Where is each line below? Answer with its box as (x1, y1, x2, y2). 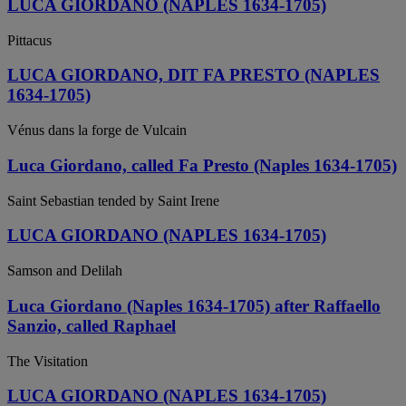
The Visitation (7, 353, 88, 369)
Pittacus (7, 32, 52, 48)
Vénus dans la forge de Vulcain (7, 122, 187, 139)
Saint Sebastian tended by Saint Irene (7, 192, 219, 208)
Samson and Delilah (7, 263, 122, 279)
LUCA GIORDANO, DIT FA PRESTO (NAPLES (7, 65, 380, 85)
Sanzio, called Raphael (7, 315, 176, 335)
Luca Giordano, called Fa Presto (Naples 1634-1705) (7, 155, 397, 175)
